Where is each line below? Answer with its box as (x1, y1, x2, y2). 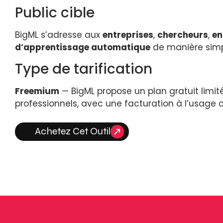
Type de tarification (15, 59, 152, 79)
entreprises (103, 28, 153, 41)
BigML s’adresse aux (15, 28, 103, 41)
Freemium (15, 85, 59, 98)
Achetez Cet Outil (35, 125, 111, 138)
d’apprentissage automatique (15, 41, 150, 53)
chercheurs (157, 28, 208, 41)
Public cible (15, 2, 95, 22)
